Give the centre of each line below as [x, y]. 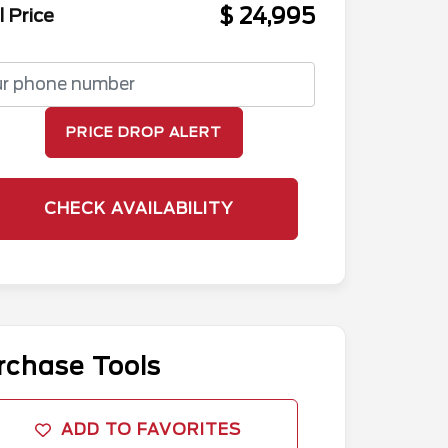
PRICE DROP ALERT [144, 131]
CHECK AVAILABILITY [138, 208]
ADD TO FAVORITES [151, 429]
